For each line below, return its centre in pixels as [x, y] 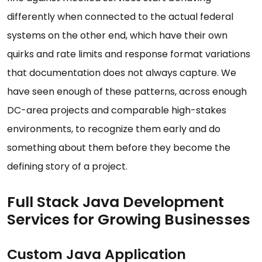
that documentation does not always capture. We [122, 73]
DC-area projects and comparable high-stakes [117, 111]
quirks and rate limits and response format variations [129, 54]
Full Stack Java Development [116, 202]
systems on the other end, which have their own [117, 36]
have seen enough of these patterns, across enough [127, 92]
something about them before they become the [119, 148]
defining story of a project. [67, 167]
